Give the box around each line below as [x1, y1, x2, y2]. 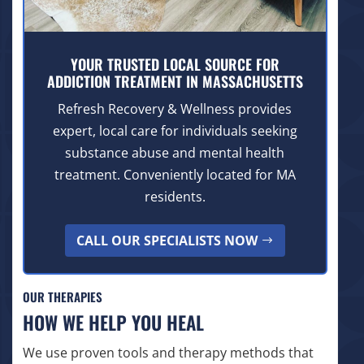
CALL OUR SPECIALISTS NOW [76, 231, 258, 249]
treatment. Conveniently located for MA [54, 165, 296, 184]
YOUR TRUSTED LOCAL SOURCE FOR [70, 53, 279, 75]
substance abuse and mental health [65, 143, 285, 162]
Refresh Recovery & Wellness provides [58, 99, 292, 118]
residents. [144, 187, 206, 206]
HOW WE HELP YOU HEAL [22, 309, 204, 337]
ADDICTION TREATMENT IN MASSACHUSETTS [46, 70, 303, 92]
